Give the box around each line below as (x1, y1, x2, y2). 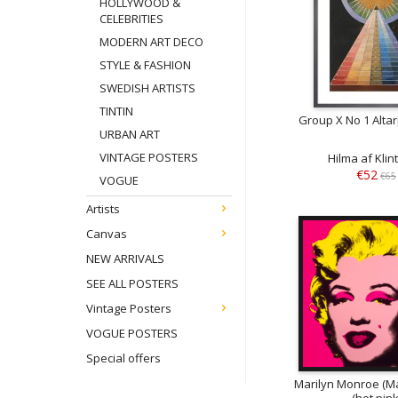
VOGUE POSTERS (86, 325, 178, 342)
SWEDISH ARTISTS (99, 80, 195, 97)
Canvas (86, 226, 127, 243)
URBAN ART (99, 126, 160, 143)
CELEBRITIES (99, 11, 163, 28)
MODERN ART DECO (99, 34, 203, 51)
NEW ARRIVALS (86, 251, 164, 267)
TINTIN (99, 103, 133, 120)
